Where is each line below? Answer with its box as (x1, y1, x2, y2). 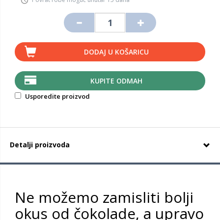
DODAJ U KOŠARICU (83, 47, 149, 56)
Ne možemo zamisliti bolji (15, 187, 193, 207)
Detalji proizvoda (10, 140, 70, 149)
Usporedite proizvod (24, 92, 90, 101)
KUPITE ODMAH (90, 76, 142, 85)
